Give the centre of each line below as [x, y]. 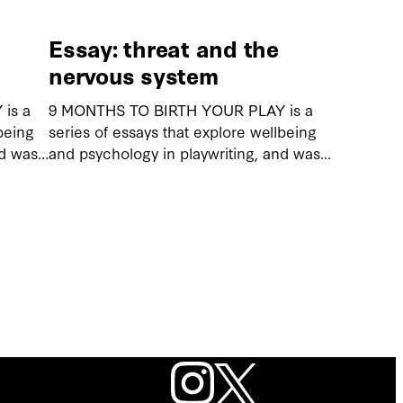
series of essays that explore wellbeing [183, 131]
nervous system [134, 75]
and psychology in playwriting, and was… [190, 153]
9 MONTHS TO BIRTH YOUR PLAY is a [181, 110]
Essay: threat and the [164, 48]
